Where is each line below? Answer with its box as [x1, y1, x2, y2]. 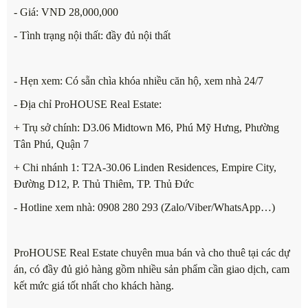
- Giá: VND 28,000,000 [14, 6, 118, 19]
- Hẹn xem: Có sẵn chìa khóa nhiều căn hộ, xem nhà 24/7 [14, 75, 263, 87]
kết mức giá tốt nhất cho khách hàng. [14, 280, 174, 292]
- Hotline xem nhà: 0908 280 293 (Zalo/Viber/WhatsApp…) [14, 201, 275, 214]
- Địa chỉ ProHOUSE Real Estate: [14, 98, 162, 111]
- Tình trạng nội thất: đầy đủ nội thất [14, 30, 170, 42]
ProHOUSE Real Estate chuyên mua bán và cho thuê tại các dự [14, 247, 290, 259]
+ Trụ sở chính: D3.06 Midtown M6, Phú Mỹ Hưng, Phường [14, 122, 279, 134]
